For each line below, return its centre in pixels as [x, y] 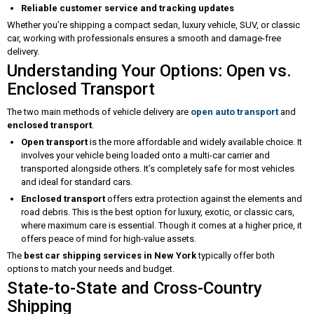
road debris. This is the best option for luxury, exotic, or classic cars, [158, 212]
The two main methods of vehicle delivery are [99, 112]
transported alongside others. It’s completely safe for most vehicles [158, 169]
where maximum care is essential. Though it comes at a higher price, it [162, 225]
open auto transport [234, 112]
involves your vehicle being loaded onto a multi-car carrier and [145, 155]
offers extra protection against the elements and [204, 199]
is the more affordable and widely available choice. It [195, 142]
